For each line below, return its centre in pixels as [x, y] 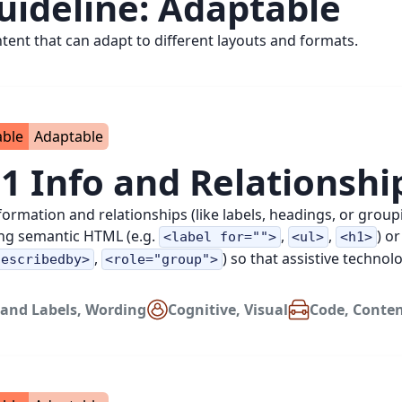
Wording [116, 310]
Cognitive [202, 310]
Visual [266, 310]
